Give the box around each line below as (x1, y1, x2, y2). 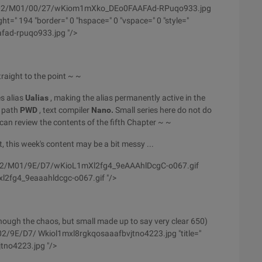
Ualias (25, 93, 49, 102)
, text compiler (37, 105, 91, 115)
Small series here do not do (113, 105, 212, 115)
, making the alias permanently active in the (49, 93, 205, 102)
